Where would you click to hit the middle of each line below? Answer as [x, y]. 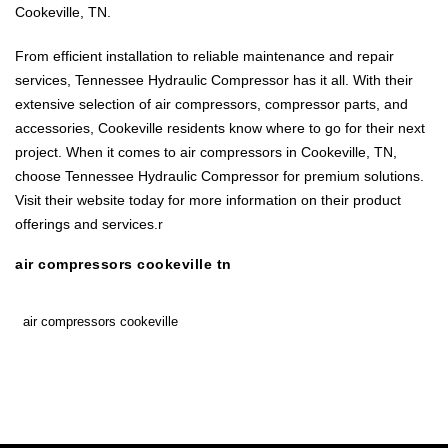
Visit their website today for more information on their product [208, 200]
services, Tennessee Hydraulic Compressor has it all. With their [214, 80]
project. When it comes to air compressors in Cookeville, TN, [206, 152]
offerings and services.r [89, 224]
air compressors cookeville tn [123, 264]
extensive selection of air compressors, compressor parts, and [211, 104]
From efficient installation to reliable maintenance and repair [204, 56]
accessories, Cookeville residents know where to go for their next [220, 128]
